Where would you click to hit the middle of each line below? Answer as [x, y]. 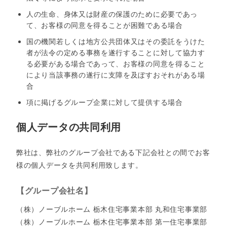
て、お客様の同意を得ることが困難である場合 [105, 25]
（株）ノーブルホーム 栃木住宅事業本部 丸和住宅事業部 [112, 209]
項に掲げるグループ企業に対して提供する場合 [105, 102]
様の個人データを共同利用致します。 [80, 165]
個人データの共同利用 [69, 127]
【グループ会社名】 [54, 191]
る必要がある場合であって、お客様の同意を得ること [116, 64]
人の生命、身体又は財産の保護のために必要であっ [112, 14]
